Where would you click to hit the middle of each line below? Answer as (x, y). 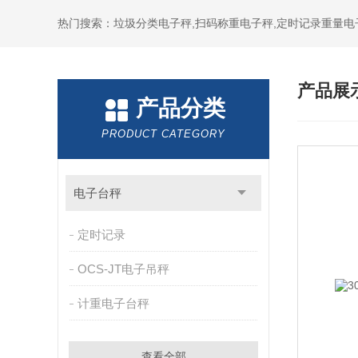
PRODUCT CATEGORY (163, 134)
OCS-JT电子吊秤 (123, 269)
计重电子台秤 (113, 303)
